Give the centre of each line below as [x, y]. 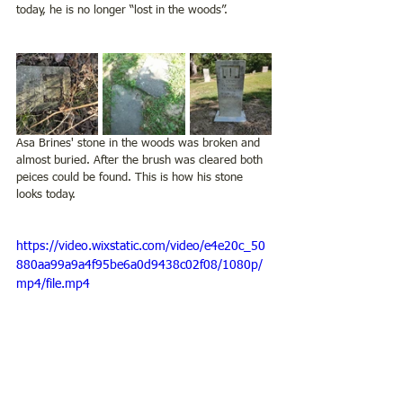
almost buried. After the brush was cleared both [141, 160]
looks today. [49, 194]
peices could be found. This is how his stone [131, 177]
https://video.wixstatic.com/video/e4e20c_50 [141, 246]
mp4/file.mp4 [53, 284]
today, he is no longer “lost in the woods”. [125, 10]
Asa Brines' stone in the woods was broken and [140, 143]
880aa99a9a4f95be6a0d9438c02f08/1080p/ [139, 265]
